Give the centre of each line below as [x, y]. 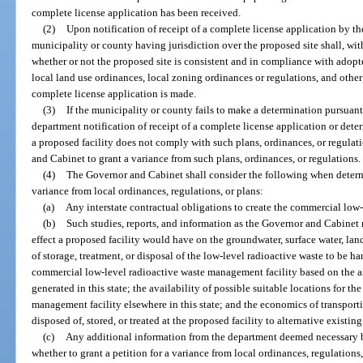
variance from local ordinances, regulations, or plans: [148, 190]
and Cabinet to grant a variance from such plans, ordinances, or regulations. [196, 158]
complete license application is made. [114, 93]
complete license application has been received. [137, 12]
